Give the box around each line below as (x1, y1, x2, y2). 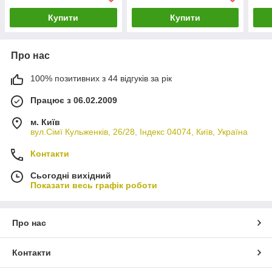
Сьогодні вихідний (30, 171, 111, 181)
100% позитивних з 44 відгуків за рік (30, 73, 172, 84)
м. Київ (30, 117, 60, 127)
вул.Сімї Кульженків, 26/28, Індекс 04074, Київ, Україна (30, 127, 248, 137)
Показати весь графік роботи (30, 180, 157, 191)
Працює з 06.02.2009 (30, 95, 117, 106)
